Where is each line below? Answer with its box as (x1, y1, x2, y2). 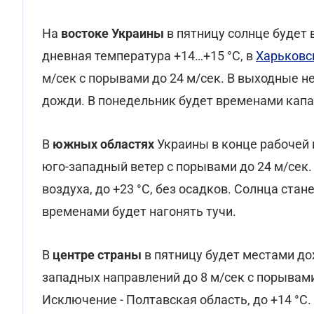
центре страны (53, 247, 142, 262)
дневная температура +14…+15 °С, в (42, 48, 256, 63)
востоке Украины (61, 26, 164, 41)
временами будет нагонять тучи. (42, 204, 236, 219)
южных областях (53, 137, 154, 151)
